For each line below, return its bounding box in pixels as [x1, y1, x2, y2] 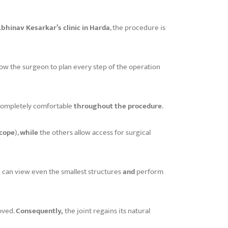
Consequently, [16, 204, 63, 217]
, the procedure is [110, 21, 165, 34]
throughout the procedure [74, 99, 162, 112]
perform [135, 165, 163, 178]
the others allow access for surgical [38, 126, 151, 139]
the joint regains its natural [63, 204, 150, 217]
